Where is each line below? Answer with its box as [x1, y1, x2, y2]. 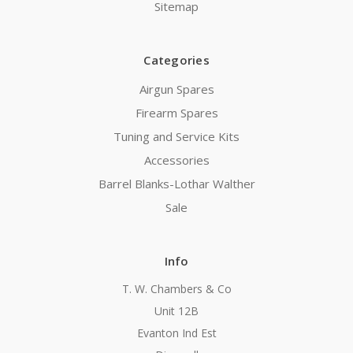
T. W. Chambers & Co [121, 281, 232, 297]
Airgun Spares [139, 81, 214, 98]
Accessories [143, 152, 210, 169]
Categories [143, 52, 210, 69]
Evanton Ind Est [136, 325, 217, 341]
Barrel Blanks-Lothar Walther [98, 176, 255, 192]
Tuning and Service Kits [113, 128, 240, 145]
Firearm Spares [135, 105, 218, 121]
